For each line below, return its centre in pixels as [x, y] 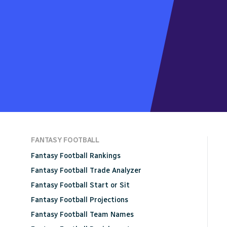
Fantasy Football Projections [80, 200]
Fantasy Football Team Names [83, 215]
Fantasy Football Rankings [76, 156]
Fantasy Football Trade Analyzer [86, 171]
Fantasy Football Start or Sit [81, 185]
